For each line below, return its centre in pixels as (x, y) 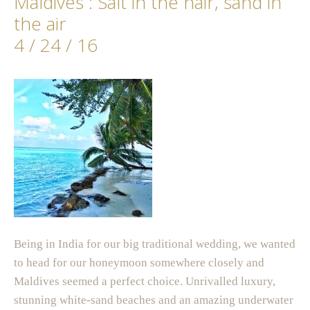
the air (40, 24)
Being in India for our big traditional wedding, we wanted (155, 244)
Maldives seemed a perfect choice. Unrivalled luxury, (145, 282)
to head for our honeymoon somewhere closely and (139, 263)
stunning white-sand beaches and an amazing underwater (154, 300)
